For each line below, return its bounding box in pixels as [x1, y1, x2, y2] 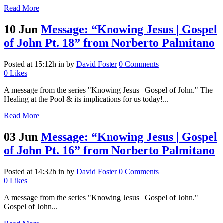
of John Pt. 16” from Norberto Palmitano [4, 143, 215, 157]
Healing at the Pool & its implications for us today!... [4, 94, 169, 103]
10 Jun [4, 23, 38, 36]
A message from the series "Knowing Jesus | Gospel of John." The [4, 85, 213, 94]
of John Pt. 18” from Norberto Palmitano [4, 36, 215, 50]
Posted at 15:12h [4, 59, 56, 68]
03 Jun [4, 130, 38, 143]
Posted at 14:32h [4, 167, 56, 176]
